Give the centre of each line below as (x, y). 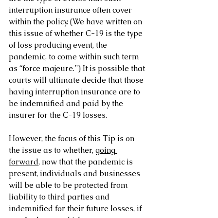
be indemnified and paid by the (67, 103)
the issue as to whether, (52, 150)
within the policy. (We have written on (76, 21)
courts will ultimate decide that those (77, 80)
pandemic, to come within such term (75, 56)
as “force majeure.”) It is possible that (78, 68)
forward (24, 162)
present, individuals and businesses (75, 173)
